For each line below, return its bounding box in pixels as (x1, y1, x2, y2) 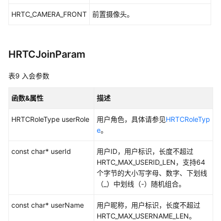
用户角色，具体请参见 (97, 115, 166, 123)
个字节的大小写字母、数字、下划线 (97, 169, 207, 177)
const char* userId (11, 147, 71, 155)
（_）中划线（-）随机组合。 (97, 180, 185, 188)
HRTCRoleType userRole (11, 115, 89, 123)
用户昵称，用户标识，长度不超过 (97, 201, 200, 209)
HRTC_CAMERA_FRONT (11, 10, 87, 18)
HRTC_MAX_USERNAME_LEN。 (97, 212, 196, 220)
